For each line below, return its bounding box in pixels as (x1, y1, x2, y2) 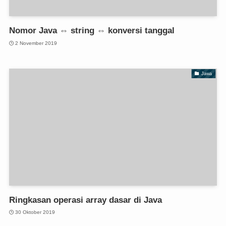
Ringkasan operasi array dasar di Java (9, 195, 162, 205)
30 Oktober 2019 (15, 209, 55, 215)
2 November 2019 (15, 40, 58, 46)
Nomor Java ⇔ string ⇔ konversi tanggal (9, 26, 175, 36)
